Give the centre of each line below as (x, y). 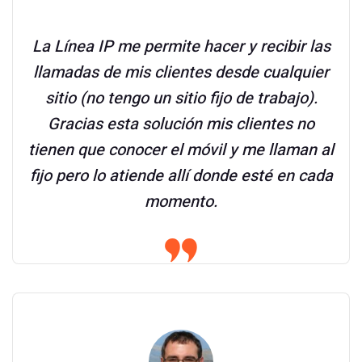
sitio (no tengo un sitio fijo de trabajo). (181, 98)
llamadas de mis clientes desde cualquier (181, 72)
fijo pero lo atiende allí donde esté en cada (181, 176)
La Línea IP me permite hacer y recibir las (181, 46)
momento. (181, 202)
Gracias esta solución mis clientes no (181, 124)
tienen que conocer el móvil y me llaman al (181, 150)
